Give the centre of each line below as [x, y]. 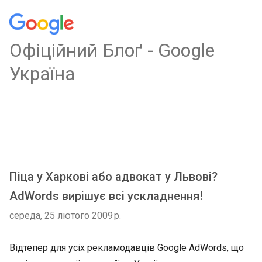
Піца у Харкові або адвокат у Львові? [113, 177]
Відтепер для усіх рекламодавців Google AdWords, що [127, 248]
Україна [42, 74]
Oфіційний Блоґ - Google [112, 50]
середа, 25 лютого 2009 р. [65, 216]
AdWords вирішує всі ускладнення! [106, 196]
